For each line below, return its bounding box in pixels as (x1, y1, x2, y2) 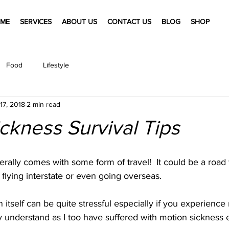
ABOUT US (62, 17, 97, 26)
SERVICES (20, 17, 52, 26)
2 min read (27, 100, 60, 109)
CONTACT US (107, 17, 151, 26)
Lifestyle (43, 61, 69, 70)
